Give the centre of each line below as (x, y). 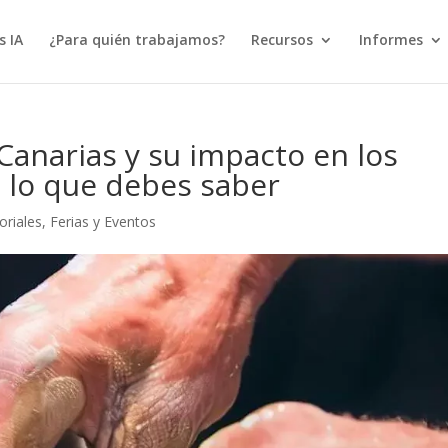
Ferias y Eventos (103, 221)
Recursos (282, 39)
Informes (391, 39)
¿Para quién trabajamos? (137, 39)
